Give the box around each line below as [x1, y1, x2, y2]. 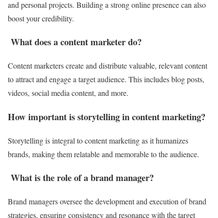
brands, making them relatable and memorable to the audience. [8, 148, 199, 159]
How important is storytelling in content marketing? [8, 109, 205, 123]
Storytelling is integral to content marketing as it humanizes [8, 135, 188, 145]
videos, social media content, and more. [8, 88, 128, 98]
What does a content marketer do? [11, 35, 142, 49]
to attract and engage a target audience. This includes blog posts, [8, 74, 204, 85]
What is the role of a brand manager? [11, 171, 154, 184]
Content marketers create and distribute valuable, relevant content [8, 60, 207, 71]
